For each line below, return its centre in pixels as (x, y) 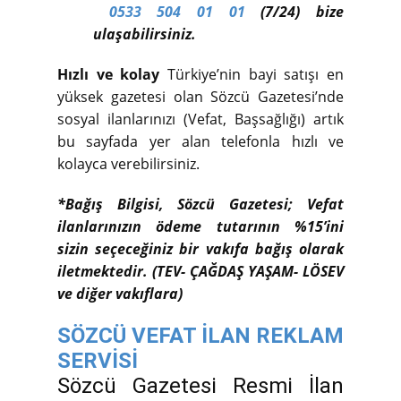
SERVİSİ (98, 360)
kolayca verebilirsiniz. (128, 163)
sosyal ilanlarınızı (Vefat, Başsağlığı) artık (200, 119)
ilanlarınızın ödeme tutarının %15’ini (200, 226)
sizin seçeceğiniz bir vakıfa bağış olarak (200, 248)
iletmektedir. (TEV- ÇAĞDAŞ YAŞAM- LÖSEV (200, 271)
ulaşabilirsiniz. (145, 34)
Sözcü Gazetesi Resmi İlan (200, 385)
